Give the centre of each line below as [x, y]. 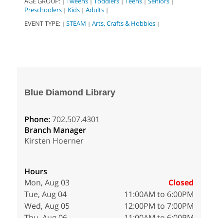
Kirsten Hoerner [54, 141]
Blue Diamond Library [70, 93]
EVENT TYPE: [43, 24]
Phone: [38, 119]
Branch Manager [55, 130]
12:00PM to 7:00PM [159, 206]
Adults [95, 10]
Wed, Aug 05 [47, 206]
